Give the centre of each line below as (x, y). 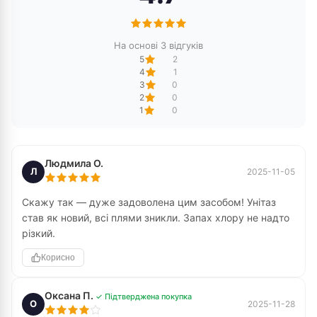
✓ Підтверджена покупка (144, 296)
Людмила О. (74, 163)
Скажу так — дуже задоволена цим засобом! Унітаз (149, 202)
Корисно (58, 258)
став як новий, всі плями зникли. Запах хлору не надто (156, 218)
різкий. (39, 233)
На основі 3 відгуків (158, 45)
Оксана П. (70, 295)
